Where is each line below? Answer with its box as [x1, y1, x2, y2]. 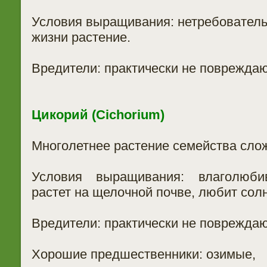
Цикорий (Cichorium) [31, 107, 164, 122]
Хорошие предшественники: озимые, [31, 247, 256, 262]
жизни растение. [31, 30, 131, 45]
